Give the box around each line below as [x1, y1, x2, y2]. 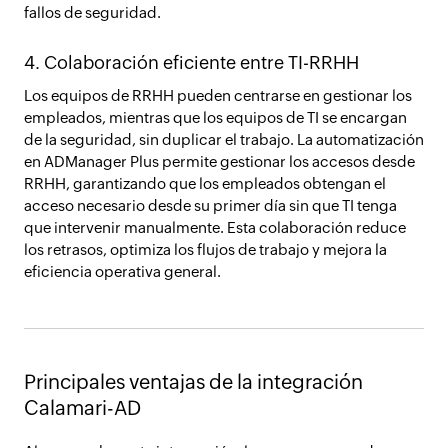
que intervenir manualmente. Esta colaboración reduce [24, 219, 406, 236]
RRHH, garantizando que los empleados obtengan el [24, 175, 386, 192]
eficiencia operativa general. [24, 263, 221, 280]
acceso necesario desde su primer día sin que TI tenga [24, 197, 397, 214]
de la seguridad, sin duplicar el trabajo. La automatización [24, 131, 424, 148]
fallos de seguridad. [24, 4, 161, 21]
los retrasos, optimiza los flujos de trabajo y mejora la [24, 241, 387, 258]
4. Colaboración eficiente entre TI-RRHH [24, 52, 359, 73]
